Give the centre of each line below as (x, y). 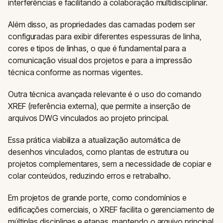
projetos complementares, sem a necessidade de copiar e (110, 164)
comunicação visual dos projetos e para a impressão (100, 60)
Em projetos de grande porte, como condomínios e (98, 198)
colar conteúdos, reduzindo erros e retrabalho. (90, 176)
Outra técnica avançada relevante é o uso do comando (105, 94)
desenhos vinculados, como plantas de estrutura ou (99, 152)
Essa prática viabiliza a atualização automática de (95, 140)
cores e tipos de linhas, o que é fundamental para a (97, 48)
